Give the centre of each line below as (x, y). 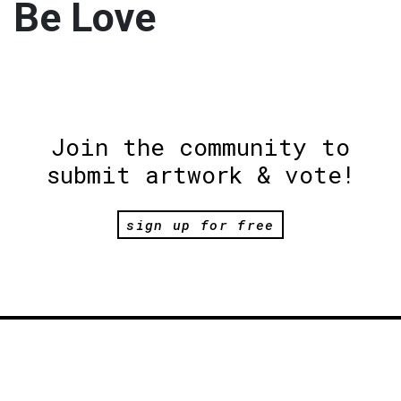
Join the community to (200, 146)
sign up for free (200, 224)
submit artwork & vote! (200, 174)
